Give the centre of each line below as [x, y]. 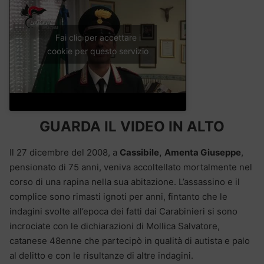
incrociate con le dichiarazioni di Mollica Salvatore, [115, 226]
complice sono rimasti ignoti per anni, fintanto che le [118, 196]
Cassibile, [141, 152]
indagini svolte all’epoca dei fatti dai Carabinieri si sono [123, 211]
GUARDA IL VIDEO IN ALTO [132, 126]
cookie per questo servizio [98, 51]
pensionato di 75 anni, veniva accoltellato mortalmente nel [131, 167]
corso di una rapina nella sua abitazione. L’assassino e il [125, 181]
